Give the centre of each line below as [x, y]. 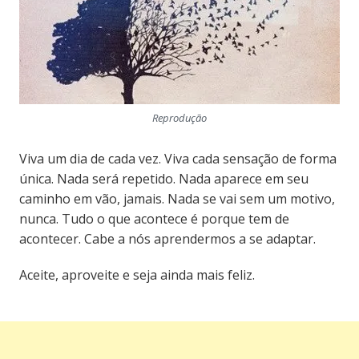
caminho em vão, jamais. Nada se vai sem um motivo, [177, 198]
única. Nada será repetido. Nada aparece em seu [163, 178]
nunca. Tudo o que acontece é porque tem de [154, 218]
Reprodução [179, 117]
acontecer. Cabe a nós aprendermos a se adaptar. [167, 238]
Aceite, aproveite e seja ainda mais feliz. [137, 274]
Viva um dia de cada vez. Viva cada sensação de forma [177, 158]
